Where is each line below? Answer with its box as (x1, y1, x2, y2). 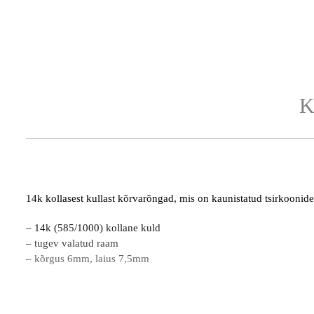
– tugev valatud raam (26, 237, 118, 249)
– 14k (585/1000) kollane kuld (26, 221, 161, 233)
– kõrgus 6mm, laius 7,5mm (26, 252, 149, 264)
